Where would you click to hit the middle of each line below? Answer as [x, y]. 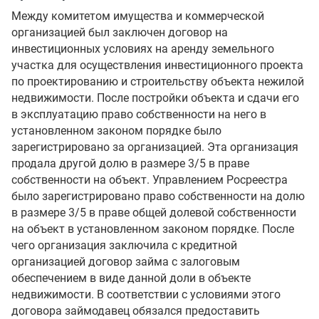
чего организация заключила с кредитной [124, 245]
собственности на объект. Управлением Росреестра [150, 180]
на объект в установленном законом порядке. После [153, 229]
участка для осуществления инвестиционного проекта [157, 65]
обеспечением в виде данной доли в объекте [131, 278]
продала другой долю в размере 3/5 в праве [130, 163]
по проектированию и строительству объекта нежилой [158, 82]
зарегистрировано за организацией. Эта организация [155, 147]
